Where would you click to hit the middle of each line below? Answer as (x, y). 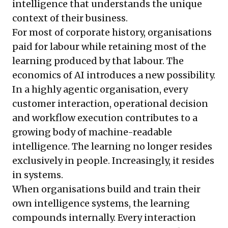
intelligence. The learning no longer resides (112, 147)
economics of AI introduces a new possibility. (114, 75)
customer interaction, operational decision (110, 104)
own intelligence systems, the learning (101, 204)
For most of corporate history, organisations (112, 33)
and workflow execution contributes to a (105, 118)
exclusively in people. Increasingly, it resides (113, 161)
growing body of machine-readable (92, 132)
